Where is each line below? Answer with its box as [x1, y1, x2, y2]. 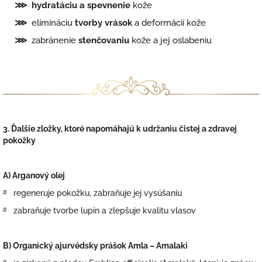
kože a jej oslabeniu [132, 35, 212, 46]
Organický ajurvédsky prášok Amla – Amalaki [13, 240, 188, 250]
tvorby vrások [75, 18, 135, 28]
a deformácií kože [135, 18, 206, 28]
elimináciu [29, 18, 75, 28]
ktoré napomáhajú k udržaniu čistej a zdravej [64, 123, 237, 133]
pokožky [3, 135, 36, 145]
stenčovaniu [78, 35, 132, 46]
